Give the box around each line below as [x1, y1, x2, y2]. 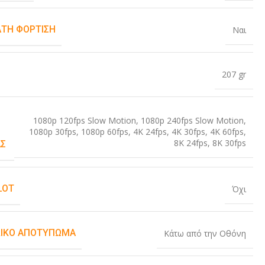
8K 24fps [173, 137, 208, 149]
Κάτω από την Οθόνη [163, 228, 246, 240]
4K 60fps [209, 126, 244, 138]
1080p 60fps [80, 126, 128, 138]
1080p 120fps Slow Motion [33, 115, 136, 127]
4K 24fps [132, 126, 167, 138]
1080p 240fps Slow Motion [140, 115, 244, 127]
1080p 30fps [28, 126, 76, 138]
